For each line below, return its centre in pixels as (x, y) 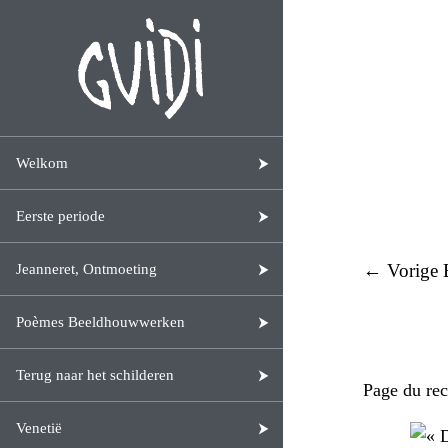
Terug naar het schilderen (95, 375)
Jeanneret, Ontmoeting (86, 269)
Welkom (42, 163)
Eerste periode (60, 216)
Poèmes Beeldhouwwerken (100, 322)
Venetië (39, 428)
